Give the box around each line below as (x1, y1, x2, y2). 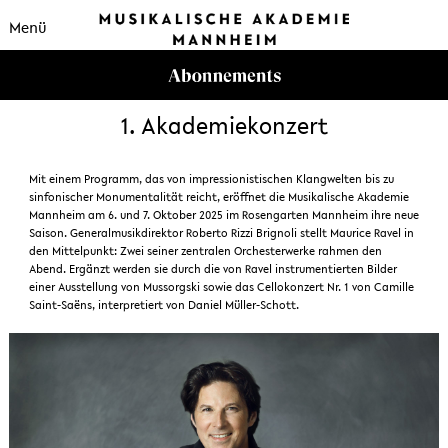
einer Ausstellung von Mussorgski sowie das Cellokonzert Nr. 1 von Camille (28, 281, 414, 294)
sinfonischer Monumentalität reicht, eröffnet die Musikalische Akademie (28, 191, 409, 204)
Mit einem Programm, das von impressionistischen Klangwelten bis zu (28, 173, 394, 186)
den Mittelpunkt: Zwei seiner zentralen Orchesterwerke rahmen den (28, 245, 382, 258)
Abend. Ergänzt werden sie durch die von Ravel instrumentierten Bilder (28, 263, 397, 276)
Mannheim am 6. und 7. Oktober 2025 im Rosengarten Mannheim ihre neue (28, 209, 419, 222)
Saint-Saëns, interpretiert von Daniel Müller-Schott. (28, 299, 299, 312)
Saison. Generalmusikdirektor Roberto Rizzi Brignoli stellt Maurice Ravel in (28, 227, 414, 240)
